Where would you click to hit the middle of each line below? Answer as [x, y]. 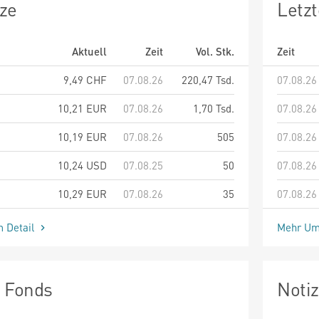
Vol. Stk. [215, 51]
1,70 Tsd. [214, 108]
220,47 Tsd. [208, 79]
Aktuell [89, 51]
